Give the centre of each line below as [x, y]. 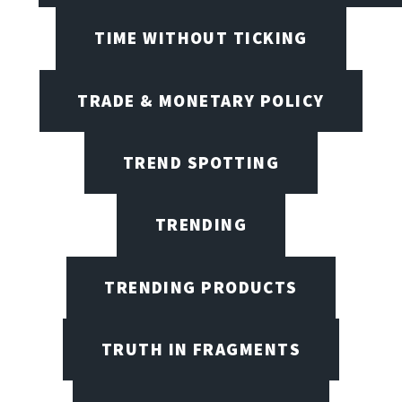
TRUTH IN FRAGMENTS [201, 349]
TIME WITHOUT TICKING [201, 38]
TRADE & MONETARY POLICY [201, 100]
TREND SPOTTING [201, 162]
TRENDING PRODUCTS [201, 287]
